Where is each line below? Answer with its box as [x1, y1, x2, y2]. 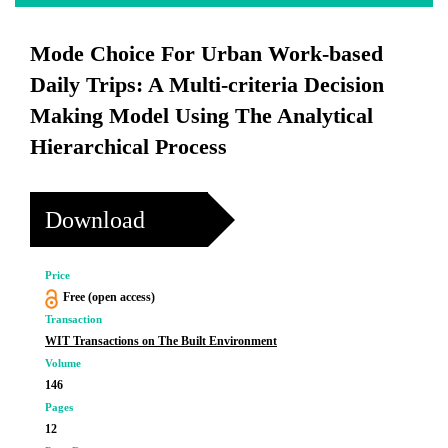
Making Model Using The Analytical [30, 103, 373, 128]
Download [45, 206, 145, 233]
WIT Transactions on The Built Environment [45, 334, 277, 348]
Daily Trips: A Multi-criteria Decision [30, 72, 384, 97]
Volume [45, 357, 81, 369]
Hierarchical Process [30, 134, 227, 159]
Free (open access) [62, 290, 155, 304]
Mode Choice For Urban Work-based [30, 41, 383, 66]
